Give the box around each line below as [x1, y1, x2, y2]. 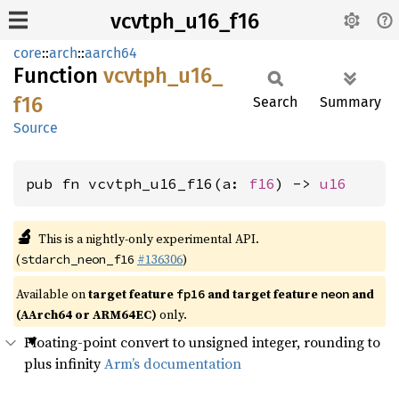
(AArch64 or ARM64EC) [16, 305, 157, 323]
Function [13, 63, 103, 88]
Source [13, 119, 58, 136]
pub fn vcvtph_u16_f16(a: [26, 175, 248, 192]
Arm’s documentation [104, 354, 241, 373]
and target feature [205, 285, 321, 303]
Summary [320, 94, 381, 110]
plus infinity [24, 354, 104, 373]
